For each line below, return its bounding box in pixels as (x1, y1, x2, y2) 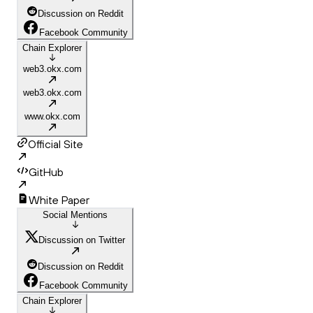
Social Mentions (43, 210, 108, 221)
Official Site (28, 137, 83, 152)
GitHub (29, 165, 64, 180)
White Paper (29, 193, 89, 208)
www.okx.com (24, 111, 80, 122)
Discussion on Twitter (38, 235, 125, 246)
